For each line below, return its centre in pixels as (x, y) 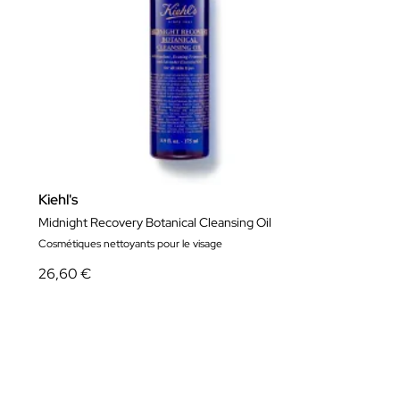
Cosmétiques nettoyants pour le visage (130, 243)
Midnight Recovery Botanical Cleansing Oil (155, 222)
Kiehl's (58, 199)
